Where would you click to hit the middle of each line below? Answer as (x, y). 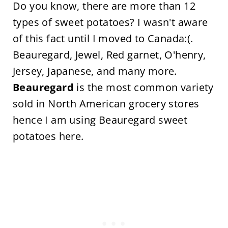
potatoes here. (48, 136)
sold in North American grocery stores (106, 104)
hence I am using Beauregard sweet (100, 120)
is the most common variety (144, 87)
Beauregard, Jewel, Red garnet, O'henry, (109, 55)
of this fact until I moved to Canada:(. (103, 38)
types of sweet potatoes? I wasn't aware (110, 22)
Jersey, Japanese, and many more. (95, 71)
